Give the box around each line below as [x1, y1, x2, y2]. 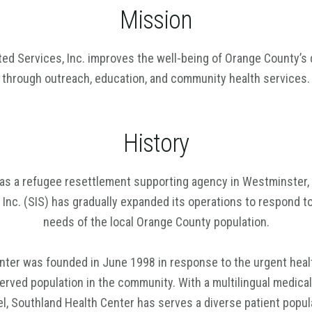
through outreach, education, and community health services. [2, 71, 310, 86]
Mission [120, 6, 192, 35]
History [123, 129, 189, 158]
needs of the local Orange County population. [42, 214, 270, 229]
